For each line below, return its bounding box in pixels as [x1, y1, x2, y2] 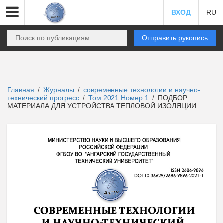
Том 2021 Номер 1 [88, 94, 151, 102]
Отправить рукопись [142, 34, 208, 42]
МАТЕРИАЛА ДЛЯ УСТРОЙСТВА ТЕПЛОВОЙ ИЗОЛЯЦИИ [7, 102, 196, 110]
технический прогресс [7, 94, 81, 102]
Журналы [43, 86, 74, 94]
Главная [7, 86, 34, 94]
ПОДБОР [156, 94, 187, 102]
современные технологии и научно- [83, 86, 200, 94]
